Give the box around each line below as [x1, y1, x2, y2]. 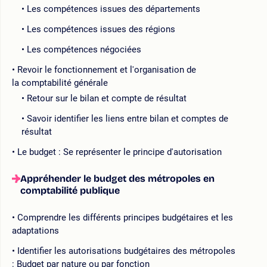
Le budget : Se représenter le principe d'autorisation [17, 146, 222, 157]
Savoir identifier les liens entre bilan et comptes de [27, 113, 228, 124]
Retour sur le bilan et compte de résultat [27, 92, 187, 104]
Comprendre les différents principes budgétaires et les [17, 212, 233, 223]
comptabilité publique [20, 184, 120, 196]
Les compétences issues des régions [27, 23, 175, 35]
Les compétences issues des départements [27, 3, 200, 14]
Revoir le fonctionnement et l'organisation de [17, 64, 196, 75]
